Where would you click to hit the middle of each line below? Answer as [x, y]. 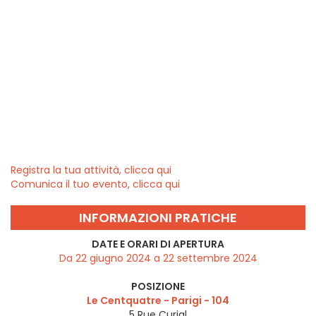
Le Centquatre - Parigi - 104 [158, 301]
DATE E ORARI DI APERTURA [158, 244]
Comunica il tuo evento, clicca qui [95, 184]
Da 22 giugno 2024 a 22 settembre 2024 [158, 259]
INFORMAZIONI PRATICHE [158, 218]
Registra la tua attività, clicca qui [91, 170]
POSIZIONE [158, 287]
